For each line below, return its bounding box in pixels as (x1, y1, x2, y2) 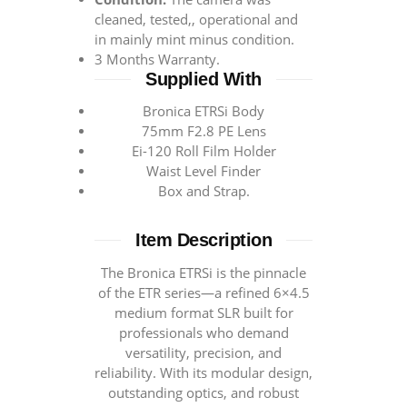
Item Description (135, 229, 272, 250)
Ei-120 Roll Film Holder (131, 142, 276, 160)
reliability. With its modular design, (94, 363, 313, 382)
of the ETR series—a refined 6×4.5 (97, 283, 310, 302)
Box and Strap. (157, 182, 250, 200)
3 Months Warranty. (94, 50, 220, 68)
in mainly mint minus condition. (94, 30, 294, 48)
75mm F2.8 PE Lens (141, 122, 266, 140)
